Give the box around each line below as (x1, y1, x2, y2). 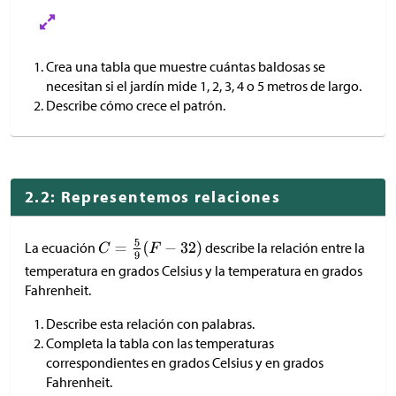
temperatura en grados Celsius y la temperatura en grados (25, 262, 362, 280)
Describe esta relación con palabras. (46, 315, 255, 333)
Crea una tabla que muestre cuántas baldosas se (46, 57, 325, 76)
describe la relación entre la (202, 239, 365, 257)
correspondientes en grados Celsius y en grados (46, 354, 324, 372)
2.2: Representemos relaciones (25, 187, 281, 208)
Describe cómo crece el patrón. (46, 96, 225, 115)
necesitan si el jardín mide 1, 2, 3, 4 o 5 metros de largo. (46, 77, 362, 95)
